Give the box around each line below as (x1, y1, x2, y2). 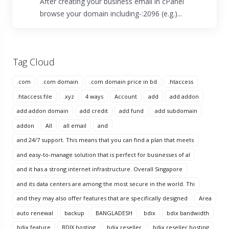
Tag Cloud (8, 56, 55, 68)
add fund (119, 107, 144, 114)
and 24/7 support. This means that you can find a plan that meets (17, 136, 194, 144)
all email (63, 121, 86, 129)
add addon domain (17, 107, 68, 114)
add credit (80, 107, 108, 114)
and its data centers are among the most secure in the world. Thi (17, 179, 195, 188)
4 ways (85, 92, 103, 100)
